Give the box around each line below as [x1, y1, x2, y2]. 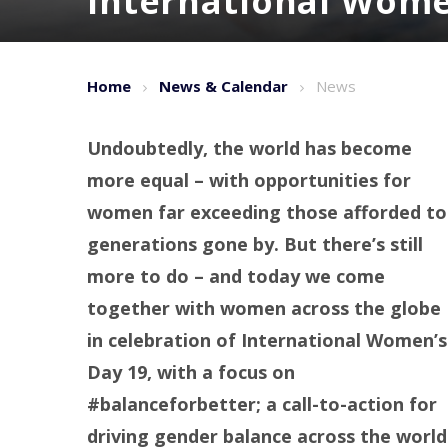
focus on [218, 359, 295, 384]
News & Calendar [159, 76, 288, 96]
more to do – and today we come [87, 263, 385, 288]
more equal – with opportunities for [87, 167, 411, 192]
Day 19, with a [87, 359, 218, 384]
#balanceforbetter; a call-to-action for [87, 391, 437, 416]
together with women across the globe [87, 295, 441, 320]
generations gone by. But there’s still [87, 231, 423, 256]
